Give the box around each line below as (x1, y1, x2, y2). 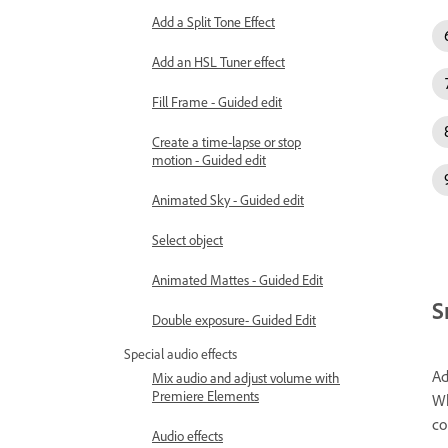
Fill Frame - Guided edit (152, 93, 282, 110)
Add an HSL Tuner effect (152, 53, 285, 70)
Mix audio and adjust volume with (152, 369, 340, 386)
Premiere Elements (152, 387, 259, 404)
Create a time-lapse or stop (152, 133, 301, 150)
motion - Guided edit (152, 151, 266, 168)
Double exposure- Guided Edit (152, 311, 316, 328)
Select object (152, 231, 223, 248)
